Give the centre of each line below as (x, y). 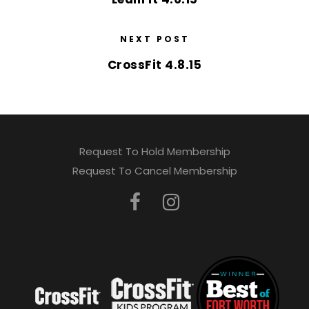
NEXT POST (154, 39)
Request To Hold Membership (154, 151)
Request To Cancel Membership (154, 171)
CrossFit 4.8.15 (154, 65)
